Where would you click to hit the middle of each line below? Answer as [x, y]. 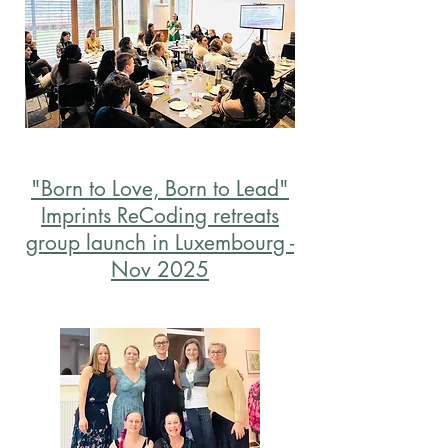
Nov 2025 [160, 269]
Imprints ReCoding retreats [160, 215]
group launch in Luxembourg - [160, 242]
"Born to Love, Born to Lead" [160, 188]
